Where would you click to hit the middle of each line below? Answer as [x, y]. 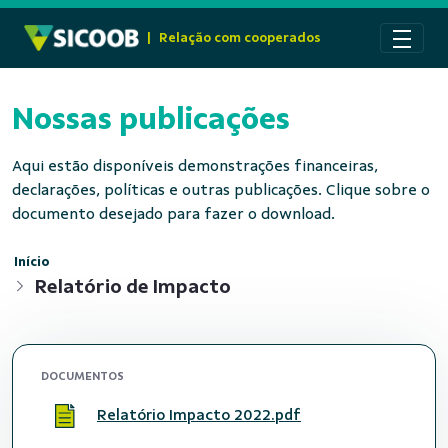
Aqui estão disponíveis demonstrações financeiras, [195, 166]
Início [32, 261]
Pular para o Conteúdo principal [122, 19]
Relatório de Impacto [132, 286]
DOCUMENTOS [82, 376]
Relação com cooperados [240, 37]
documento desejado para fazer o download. [173, 214]
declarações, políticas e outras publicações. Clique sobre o [221, 190]
